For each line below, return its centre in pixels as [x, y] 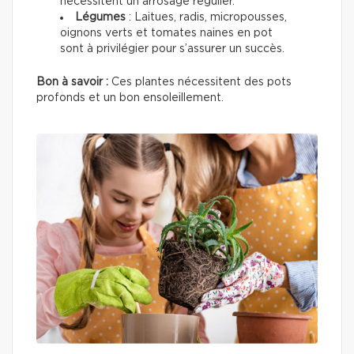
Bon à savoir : [72, 82]
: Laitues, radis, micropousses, [206, 17]
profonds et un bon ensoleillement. [130, 98]
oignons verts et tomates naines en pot [166, 33]
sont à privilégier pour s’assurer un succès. [172, 49]
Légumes [100, 17]
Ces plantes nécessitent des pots [200, 82]
